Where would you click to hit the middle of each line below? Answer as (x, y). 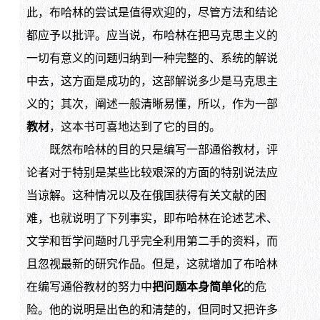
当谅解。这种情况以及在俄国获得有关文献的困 (146, 196)
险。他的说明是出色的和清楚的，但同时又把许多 (152, 310)
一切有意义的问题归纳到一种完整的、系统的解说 (152, 59)
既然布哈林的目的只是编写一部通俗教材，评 (152, 150)
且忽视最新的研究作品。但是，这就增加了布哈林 (152, 264)
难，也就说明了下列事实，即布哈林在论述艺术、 (152, 219)
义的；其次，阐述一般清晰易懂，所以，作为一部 (152, 104)
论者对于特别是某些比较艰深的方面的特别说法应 (152, 173)
